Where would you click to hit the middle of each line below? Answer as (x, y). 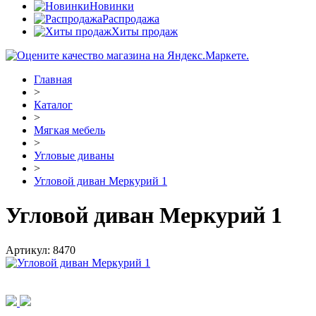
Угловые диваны (74, 156)
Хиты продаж (145, 31)
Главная (53, 79)
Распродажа (131, 19)
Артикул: (29, 250)
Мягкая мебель (69, 130)
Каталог (53, 105)
